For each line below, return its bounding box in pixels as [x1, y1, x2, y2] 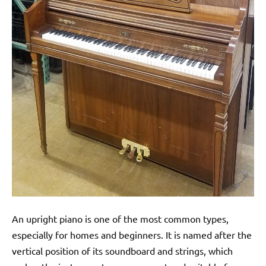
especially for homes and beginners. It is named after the [12, 228, 252, 240]
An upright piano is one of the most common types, [12, 212, 229, 224]
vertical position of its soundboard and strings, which [12, 244, 233, 256]
